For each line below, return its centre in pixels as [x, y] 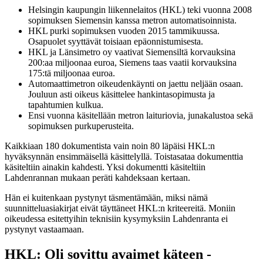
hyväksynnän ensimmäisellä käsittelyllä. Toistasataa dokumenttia [124, 157]
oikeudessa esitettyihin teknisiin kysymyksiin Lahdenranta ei [116, 219]
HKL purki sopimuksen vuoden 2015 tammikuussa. [124, 31]
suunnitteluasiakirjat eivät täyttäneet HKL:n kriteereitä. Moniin [120, 208]
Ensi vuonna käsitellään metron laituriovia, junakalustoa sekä [141, 116]
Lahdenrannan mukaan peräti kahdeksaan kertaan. [97, 178]
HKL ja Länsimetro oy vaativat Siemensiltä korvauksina [132, 52]
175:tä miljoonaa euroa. [72, 73]
